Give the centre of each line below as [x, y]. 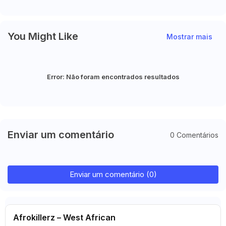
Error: [55, 77]
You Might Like [43, 36]
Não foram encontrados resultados [122, 77]
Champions [27, 5]
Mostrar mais [189, 36]
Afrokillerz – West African [64, 217]
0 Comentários [194, 135]
